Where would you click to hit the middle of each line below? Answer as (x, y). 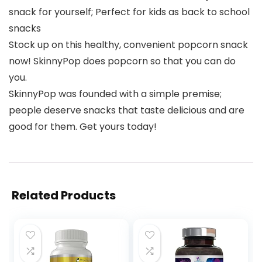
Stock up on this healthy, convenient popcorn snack (128, 45)
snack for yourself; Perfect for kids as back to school (129, 12)
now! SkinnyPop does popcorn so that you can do (122, 61)
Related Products (64, 196)
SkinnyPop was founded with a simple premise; (115, 94)
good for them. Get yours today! (83, 127)
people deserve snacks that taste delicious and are (127, 111)
